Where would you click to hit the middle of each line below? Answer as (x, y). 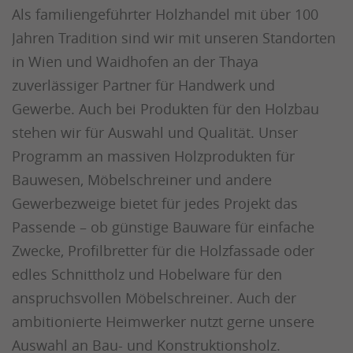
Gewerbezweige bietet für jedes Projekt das (155, 204)
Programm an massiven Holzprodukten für (153, 156)
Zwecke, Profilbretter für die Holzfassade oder (163, 251)
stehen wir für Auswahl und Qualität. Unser (155, 133)
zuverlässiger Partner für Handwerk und (143, 85)
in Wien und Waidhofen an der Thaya (135, 62)
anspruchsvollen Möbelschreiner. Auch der (154, 298)
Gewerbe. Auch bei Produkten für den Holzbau (165, 109)
